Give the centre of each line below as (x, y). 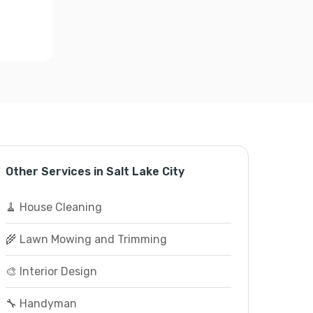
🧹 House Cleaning (53, 207)
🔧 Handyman (41, 304)
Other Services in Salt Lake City (95, 172)
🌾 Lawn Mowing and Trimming (86, 239)
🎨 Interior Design (51, 271)
